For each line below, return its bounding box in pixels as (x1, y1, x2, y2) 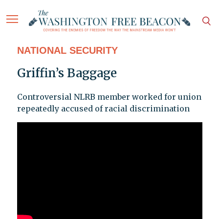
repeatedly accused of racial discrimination (17, 104, 190, 114)
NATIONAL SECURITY (17, 45, 118, 56)
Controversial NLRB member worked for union (17, 92, 201, 102)
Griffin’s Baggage (17, 66, 117, 81)
